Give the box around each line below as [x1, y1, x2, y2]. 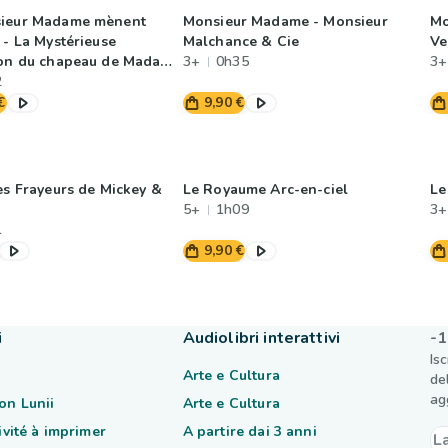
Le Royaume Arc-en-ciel [182, 180, 349, 199]
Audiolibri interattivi [182, 327, 340, 349]
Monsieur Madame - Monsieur [182, 12, 388, 31]
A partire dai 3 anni [182, 422, 317, 441]
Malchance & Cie [182, 32, 300, 51]
